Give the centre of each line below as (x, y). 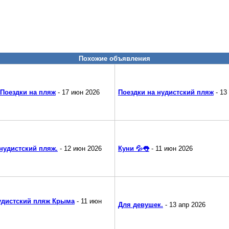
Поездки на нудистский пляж (166, 93)
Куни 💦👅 (133, 149)
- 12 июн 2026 (79, 149)
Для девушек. (140, 205)
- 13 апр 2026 (184, 205)
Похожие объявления (114, 59)
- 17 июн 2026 (77, 93)
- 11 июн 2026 (171, 149)
